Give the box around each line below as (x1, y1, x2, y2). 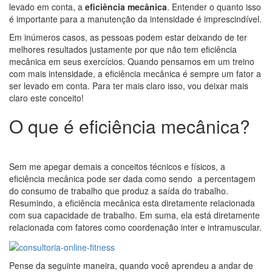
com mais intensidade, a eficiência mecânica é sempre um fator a (9, 67, 261, 80)
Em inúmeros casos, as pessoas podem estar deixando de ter (9, 31, 247, 44)
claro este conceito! (9, 92, 84, 104)
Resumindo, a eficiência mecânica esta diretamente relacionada (9, 197, 255, 209)
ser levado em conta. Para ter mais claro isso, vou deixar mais (9, 80, 248, 92)
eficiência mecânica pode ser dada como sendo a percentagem (9, 172, 256, 185)
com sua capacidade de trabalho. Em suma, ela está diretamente (9, 209, 260, 222)
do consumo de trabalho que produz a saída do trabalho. (9, 185, 228, 197)
